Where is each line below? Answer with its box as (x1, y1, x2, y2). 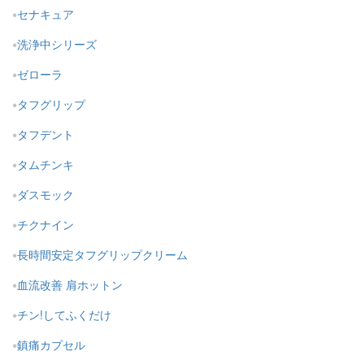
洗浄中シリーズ (17, 36, 97, 53)
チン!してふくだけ (17, 306, 111, 323)
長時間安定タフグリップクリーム (17, 246, 188, 263)
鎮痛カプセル (17, 336, 85, 353)
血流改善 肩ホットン (17, 276, 123, 293)
